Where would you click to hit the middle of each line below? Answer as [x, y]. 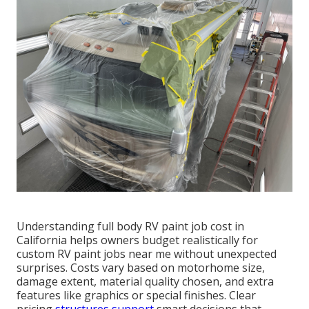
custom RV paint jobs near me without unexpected [147, 254]
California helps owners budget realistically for [137, 240]
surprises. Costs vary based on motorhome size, [141, 268]
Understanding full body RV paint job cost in [130, 227]
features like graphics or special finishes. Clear [136, 296]
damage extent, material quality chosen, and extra [145, 282]
